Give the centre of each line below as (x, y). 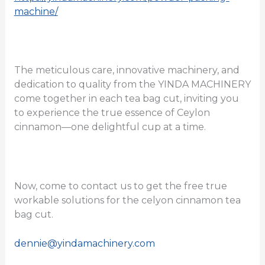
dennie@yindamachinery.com (84, 244)
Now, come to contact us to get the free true (120, 186)
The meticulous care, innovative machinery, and (127, 70)
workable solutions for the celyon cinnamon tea (127, 200)
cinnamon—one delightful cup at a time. (110, 127)
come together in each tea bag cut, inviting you (126, 99)
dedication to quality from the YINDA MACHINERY (132, 85)
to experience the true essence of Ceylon (112, 113)
